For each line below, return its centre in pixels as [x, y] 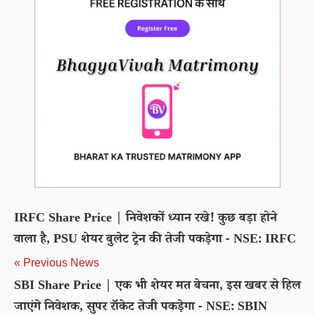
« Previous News [57, 263]
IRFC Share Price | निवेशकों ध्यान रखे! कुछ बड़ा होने [146, 219]
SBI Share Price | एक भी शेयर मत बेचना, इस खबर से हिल [157, 287]
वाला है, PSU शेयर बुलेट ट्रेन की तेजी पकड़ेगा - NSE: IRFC [155, 240]
